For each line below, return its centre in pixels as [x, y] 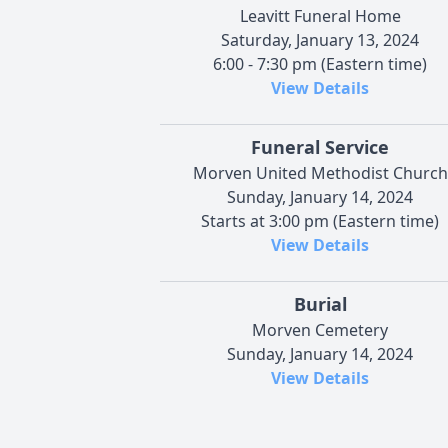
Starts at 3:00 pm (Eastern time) [320, 220]
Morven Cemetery [320, 329]
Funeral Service [320, 146]
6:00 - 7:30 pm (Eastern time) [320, 63]
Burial [320, 303]
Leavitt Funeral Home [320, 15]
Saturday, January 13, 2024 [320, 39]
